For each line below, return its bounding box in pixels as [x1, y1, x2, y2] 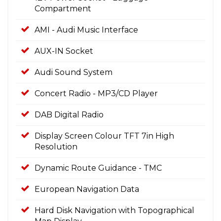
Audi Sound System [35, 67, 112, 77]
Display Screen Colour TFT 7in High [35, 131, 174, 141]
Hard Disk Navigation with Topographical [35, 205, 194, 215]
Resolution [35, 142, 77, 151]
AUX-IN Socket [35, 46, 93, 56]
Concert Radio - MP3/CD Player [35, 88, 158, 98]
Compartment [35, 3, 91, 13]
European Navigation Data [35, 184, 139, 194]
